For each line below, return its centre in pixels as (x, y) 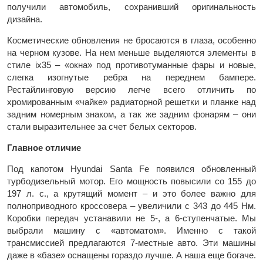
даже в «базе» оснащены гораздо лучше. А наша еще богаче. (131, 255)
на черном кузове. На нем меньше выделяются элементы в (131, 53)
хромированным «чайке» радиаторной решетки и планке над (131, 102)
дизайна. (25, 19)
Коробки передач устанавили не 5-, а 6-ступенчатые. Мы (131, 218)
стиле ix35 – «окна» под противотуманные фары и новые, (131, 65)
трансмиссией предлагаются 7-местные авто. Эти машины (131, 243)
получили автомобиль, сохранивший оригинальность (131, 7)
